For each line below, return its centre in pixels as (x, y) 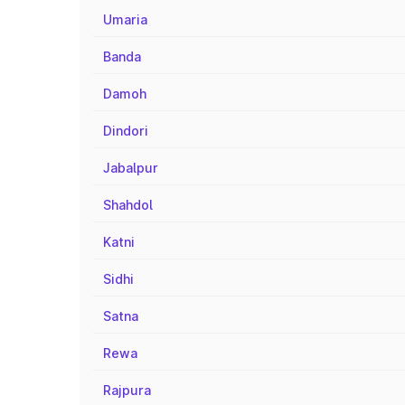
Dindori (126, 131)
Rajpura (127, 390)
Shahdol (128, 205)
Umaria (125, 19)
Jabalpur (131, 168)
